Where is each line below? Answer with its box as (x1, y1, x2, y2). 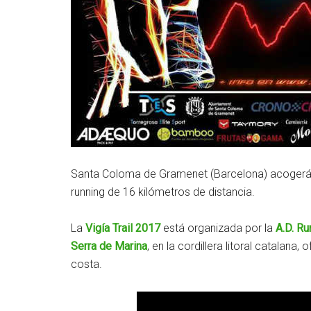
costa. (71, 258, 102, 271)
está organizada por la (160, 221, 276, 235)
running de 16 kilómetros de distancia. (71, 185, 255, 199)
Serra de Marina (71, 239, 147, 253)
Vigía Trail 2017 (85, 221, 160, 235)
